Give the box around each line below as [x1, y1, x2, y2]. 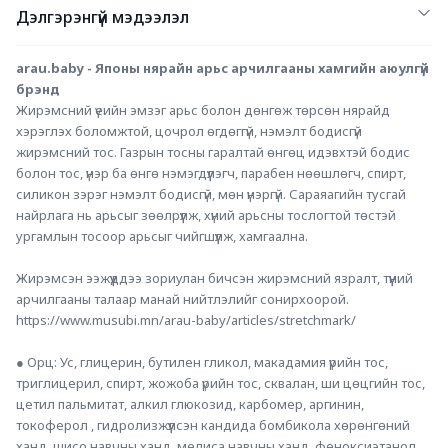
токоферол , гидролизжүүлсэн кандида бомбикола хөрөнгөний [16, 416, 410, 435]
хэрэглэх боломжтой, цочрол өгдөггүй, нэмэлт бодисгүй [16, 122, 362, 141]
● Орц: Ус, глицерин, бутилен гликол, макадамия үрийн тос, [16, 353, 388, 372]
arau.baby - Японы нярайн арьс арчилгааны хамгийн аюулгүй [16, 59, 429, 78]
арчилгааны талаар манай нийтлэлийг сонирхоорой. [16, 290, 349, 309]
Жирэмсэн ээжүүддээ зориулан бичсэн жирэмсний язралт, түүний [16, 269, 413, 288]
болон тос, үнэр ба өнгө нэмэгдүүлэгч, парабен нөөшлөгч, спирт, [16, 164, 406, 183]
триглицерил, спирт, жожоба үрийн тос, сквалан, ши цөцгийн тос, [16, 374, 425, 393]
